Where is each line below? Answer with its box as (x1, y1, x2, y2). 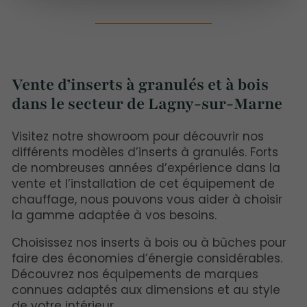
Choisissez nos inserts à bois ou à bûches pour (12, 234, 286, 251)
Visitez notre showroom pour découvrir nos (12, 128, 264, 145)
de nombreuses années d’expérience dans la (12, 160, 280, 176)
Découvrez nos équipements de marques (12, 266, 258, 282)
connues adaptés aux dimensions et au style (12, 282, 280, 298)
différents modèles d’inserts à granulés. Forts (12, 144, 278, 160)
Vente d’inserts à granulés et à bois (12, 74, 269, 96)
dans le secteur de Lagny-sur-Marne (12, 93, 282, 115)
